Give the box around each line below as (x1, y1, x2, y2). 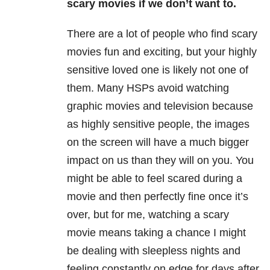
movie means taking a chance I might (67, 227, 246, 239)
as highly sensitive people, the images (67, 118, 250, 131)
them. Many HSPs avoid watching (67, 82, 229, 95)
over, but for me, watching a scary (67, 209, 229, 221)
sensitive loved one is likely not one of (67, 64, 248, 77)
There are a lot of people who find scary (67, 28, 257, 40)
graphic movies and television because (67, 100, 253, 113)
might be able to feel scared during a (67, 172, 242, 185)
